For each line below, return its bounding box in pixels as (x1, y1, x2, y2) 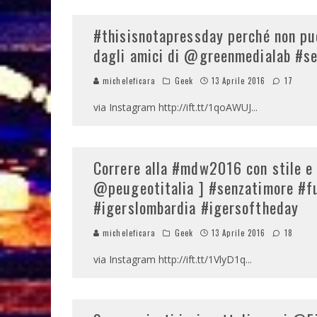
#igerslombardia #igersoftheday (93, 196, 299, 219)
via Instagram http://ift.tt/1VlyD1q (93, 253, 246, 266)
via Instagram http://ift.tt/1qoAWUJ (93, 100, 251, 114)
